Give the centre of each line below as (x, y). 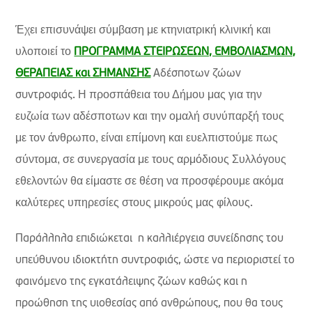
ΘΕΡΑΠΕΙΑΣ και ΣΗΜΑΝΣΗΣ (83, 74)
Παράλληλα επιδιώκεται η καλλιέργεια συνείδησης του (150, 239)
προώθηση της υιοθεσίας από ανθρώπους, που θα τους (149, 304)
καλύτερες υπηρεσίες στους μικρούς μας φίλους (133, 202)
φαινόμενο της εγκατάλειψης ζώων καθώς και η (132, 282)
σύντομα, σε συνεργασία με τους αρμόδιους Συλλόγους (151, 159)
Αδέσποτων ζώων (196, 74)
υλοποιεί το (45, 51)
